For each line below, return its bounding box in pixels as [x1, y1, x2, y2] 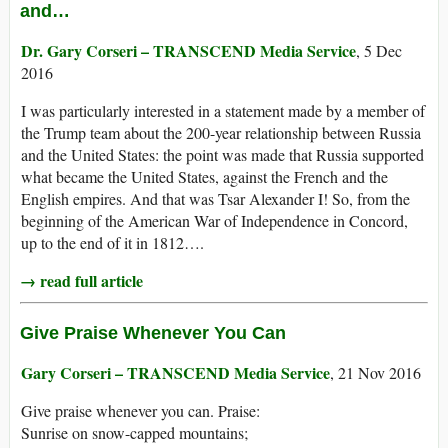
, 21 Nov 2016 [330, 362, 421, 384]
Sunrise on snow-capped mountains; [21, 422, 248, 444]
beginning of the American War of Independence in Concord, [21, 210, 408, 232]
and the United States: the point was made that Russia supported [21, 144, 424, 166]
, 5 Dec [356, 40, 402, 62]
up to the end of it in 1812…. [21, 232, 204, 254]
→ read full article [20, 269, 143, 293]
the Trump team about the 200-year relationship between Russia [21, 122, 421, 144]
